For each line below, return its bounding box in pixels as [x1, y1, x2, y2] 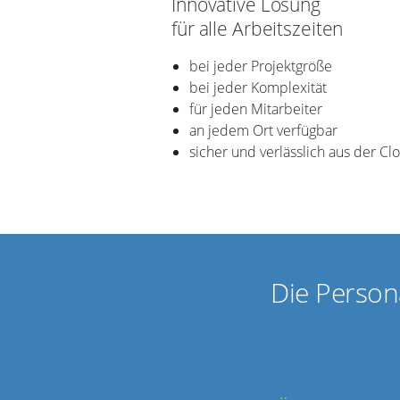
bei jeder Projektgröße [189, 55, 332, 76]
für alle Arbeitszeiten [171, 15, 344, 41]
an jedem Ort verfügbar [189, 120, 337, 140]
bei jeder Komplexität [189, 77, 327, 97]
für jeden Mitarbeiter [189, 98, 322, 119]
